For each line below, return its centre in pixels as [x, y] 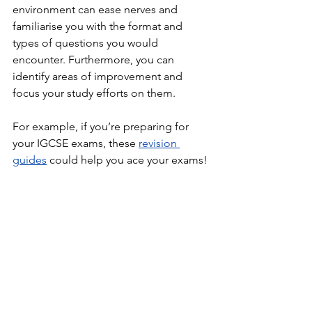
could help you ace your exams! [128, 160]
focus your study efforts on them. [95, 93]
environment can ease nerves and [96, 10]
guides [30, 160]
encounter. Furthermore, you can [95, 60]
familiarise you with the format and [99, 26]
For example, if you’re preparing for [102, 127]
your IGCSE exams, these [76, 143]
